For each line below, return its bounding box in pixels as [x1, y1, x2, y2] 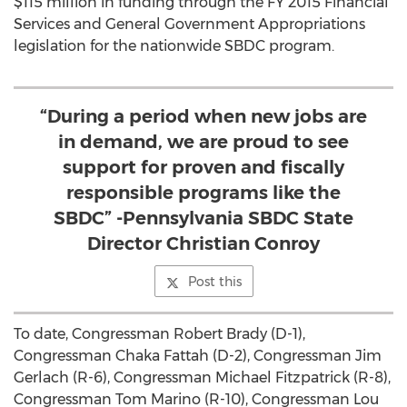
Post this [187, 273, 242, 290]
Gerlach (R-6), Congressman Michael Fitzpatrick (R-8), [14, 369, 391, 386]
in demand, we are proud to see [58, 131, 349, 153]
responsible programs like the [66, 182, 341, 203]
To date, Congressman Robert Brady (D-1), [14, 325, 305, 342]
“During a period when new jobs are [40, 105, 367, 127]
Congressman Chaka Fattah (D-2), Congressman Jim [14, 347, 382, 364]
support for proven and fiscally [63, 156, 344, 178]
